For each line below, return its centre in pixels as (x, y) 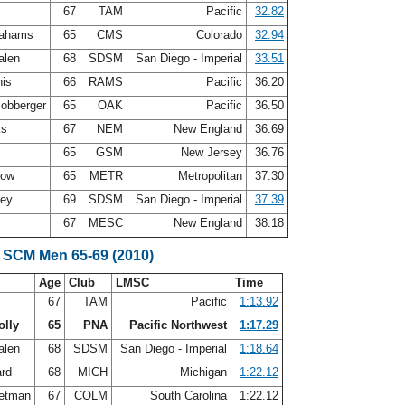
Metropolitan (210, 176)
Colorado (219, 35)
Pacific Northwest (178, 325)
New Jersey (212, 152)
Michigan (203, 372)
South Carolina (188, 396)
